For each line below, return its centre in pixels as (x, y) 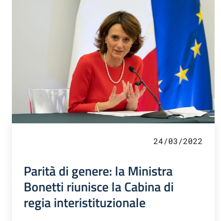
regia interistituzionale (85, 203)
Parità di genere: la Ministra (98, 171)
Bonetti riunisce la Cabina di (99, 187)
